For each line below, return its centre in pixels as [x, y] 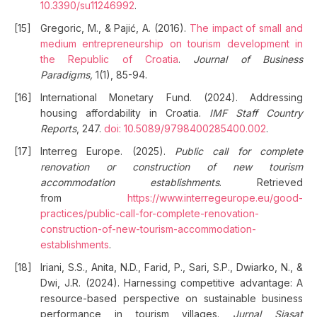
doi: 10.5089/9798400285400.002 [185, 128]
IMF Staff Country [256, 113]
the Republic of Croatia [109, 59]
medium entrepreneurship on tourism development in [172, 44]
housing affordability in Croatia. [125, 113]
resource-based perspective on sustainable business [172, 298]
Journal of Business [248, 59]
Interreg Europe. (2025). [108, 151]
